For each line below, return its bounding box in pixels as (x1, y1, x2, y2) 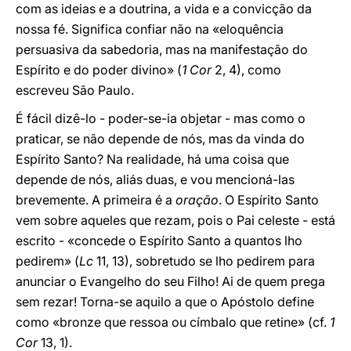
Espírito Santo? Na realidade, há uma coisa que (16, 151, 289, 167)
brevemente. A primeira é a (16, 192, 175, 208)
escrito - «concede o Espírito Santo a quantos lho (16, 233, 302, 248)
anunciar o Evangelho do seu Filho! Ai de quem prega (16, 273, 325, 289)
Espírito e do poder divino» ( (16, 62, 182, 78)
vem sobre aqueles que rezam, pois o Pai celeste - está (16, 212, 335, 228)
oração (175, 192, 219, 208)
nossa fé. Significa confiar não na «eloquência (16, 21, 284, 37)
